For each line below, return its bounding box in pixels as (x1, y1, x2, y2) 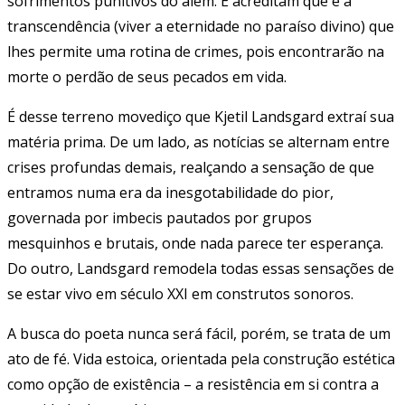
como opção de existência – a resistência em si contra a (7, 373, 379, 394)
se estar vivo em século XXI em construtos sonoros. (7, 283, 353, 304)
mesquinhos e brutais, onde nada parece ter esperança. (7, 232, 383, 253)
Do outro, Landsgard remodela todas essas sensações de (7, 258, 394, 278)
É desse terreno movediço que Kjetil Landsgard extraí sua (7, 106, 394, 127)
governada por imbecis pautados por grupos (7, 207, 312, 228)
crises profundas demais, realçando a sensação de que (7, 156, 374, 177)
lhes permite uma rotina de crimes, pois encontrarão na (7, 41, 384, 61)
